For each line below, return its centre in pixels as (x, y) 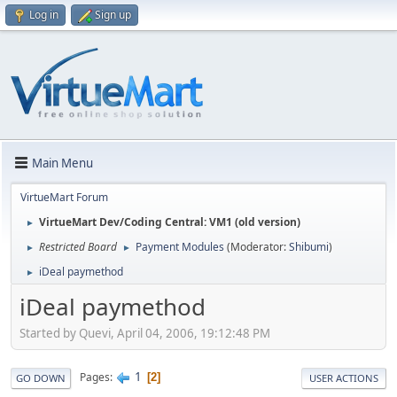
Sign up (113, 15)
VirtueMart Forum (64, 197)
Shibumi (309, 247)
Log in (44, 15)
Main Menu (62, 163)
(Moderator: (258, 247)
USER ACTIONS (344, 378)
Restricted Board (78, 247)
